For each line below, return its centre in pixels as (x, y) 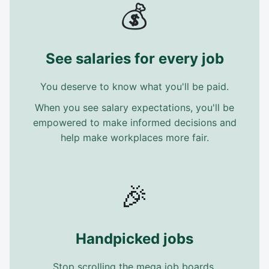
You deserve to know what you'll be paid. (134, 86)
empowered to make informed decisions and (134, 122)
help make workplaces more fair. (134, 138)
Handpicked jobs (134, 239)
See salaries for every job (134, 59)
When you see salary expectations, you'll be (134, 107)
